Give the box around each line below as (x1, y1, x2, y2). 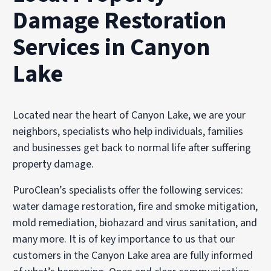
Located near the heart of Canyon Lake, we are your (13, 107, 246, 123)
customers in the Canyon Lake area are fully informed (13, 247, 253, 263)
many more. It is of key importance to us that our (13, 231, 235, 247)
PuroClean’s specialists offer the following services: (13, 182, 244, 198)
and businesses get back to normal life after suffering (13, 140, 252, 155)
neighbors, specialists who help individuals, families (13, 123, 244, 139)
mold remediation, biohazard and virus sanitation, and (13, 215, 258, 230)
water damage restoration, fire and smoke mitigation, (13, 198, 258, 214)
